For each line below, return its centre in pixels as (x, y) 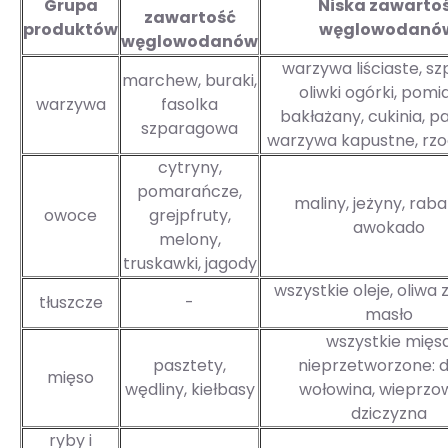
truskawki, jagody (189, 264)
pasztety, (189, 366)
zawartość (189, 18)
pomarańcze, (189, 192)
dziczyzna (389, 414)
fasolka (189, 105)
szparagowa (189, 129)
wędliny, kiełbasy (189, 390)
